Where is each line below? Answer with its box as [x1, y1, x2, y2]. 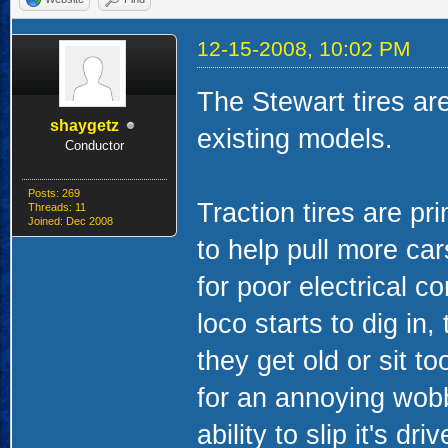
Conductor [64, 138, 124, 153]
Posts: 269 [27, 187, 80, 199]
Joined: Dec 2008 [27, 215, 113, 227]
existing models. [196, 124, 393, 154]
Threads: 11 [27, 201, 86, 213]
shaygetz [49, 117, 119, 134]
